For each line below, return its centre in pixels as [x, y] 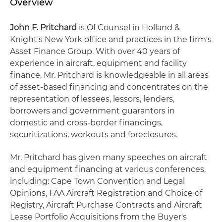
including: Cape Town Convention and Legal [97, 181]
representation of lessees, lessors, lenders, [92, 99]
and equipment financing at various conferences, [108, 169]
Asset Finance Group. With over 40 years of [95, 51]
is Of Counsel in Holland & [128, 28]
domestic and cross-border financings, [86, 123]
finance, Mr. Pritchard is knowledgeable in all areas [109, 75]
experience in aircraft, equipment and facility [98, 63]
